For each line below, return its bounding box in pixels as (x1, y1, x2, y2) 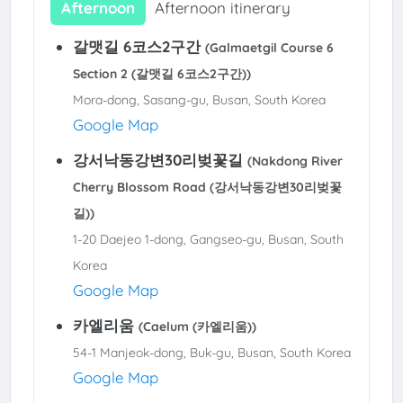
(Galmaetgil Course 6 (204, 40, 334, 57)
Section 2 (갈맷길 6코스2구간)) (72, 66, 251, 83)
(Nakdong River (246, 153, 343, 170)
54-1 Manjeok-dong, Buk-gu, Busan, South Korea (72, 345, 351, 362)
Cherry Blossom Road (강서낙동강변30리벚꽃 (72, 179, 342, 196)
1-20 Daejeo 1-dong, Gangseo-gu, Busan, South (72, 231, 344, 248)
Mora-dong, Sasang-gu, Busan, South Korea (72, 92, 326, 109)
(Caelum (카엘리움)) (138, 318, 256, 336)
